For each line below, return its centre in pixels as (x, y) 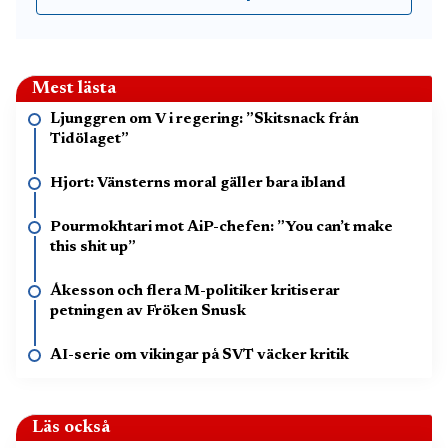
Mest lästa (74, 89)
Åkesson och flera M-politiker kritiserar (195, 291)
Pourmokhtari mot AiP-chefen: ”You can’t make (221, 227)
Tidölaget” (89, 139)
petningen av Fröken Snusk (148, 311)
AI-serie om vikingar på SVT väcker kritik (199, 355)
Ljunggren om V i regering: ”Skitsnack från (204, 119)
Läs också (71, 428)
